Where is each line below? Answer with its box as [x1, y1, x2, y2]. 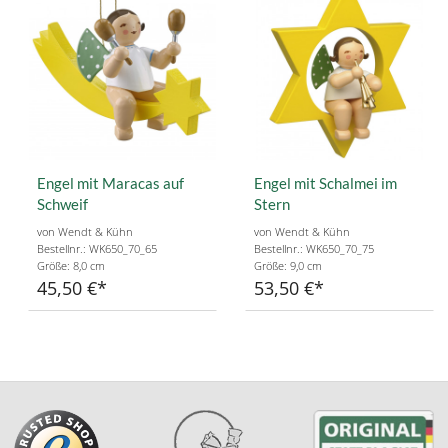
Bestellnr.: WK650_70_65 [37, 240, 157, 256]
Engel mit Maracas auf [37, 173, 184, 192]
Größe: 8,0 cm [37, 257, 105, 273]
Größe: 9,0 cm [254, 257, 322, 273]
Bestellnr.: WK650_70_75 [254, 240, 374, 256]
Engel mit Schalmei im [254, 173, 397, 192]
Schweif [37, 194, 88, 213]
